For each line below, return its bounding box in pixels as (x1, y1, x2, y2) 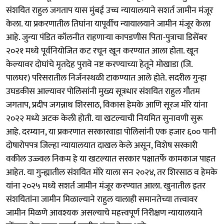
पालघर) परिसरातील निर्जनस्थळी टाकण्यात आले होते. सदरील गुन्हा (6, 70, 206, 85)
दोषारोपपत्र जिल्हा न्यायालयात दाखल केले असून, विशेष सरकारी (6, 137, 197, 153)
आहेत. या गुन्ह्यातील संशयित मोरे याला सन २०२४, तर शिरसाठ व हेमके (6, 164, 217, 180)
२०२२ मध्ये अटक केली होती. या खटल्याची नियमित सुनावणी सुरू (6, 110, 203, 126)
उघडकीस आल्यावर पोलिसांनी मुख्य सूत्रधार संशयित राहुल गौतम (6, 83, 200, 99)
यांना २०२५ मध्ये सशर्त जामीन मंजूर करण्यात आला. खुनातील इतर (6, 178, 205, 193)
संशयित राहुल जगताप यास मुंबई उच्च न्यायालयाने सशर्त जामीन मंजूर (6, 2, 213, 18)
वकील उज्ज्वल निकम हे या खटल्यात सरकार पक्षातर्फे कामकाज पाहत (6, 151, 215, 166)
